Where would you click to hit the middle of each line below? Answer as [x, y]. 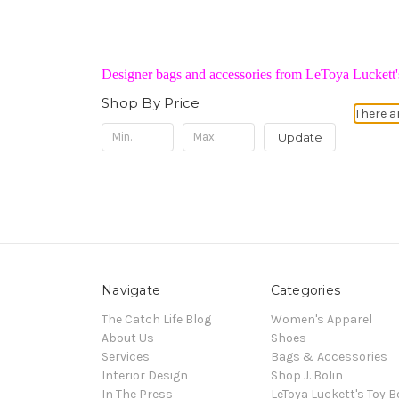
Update [300, 137]
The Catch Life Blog [156, 319]
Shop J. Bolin [306, 375]
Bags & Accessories [329, 356]
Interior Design [145, 375]
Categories [305, 290]
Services [126, 356]
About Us [128, 338]
